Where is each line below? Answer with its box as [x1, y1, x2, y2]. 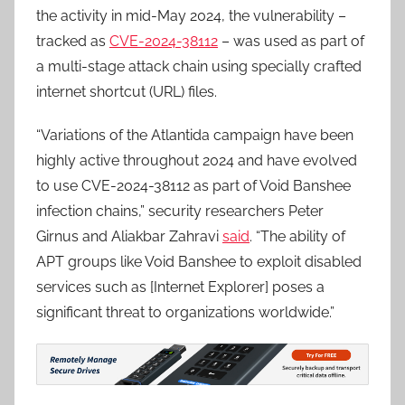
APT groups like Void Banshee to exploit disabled [36, 253, 362, 271]
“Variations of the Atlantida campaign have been [36, 127, 353, 145]
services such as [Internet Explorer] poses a [36, 278, 325, 297]
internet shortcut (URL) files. [36, 83, 217, 101]
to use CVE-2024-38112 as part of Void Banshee [36, 177, 351, 195]
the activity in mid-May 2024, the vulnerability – [36, 7, 346, 25]
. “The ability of [250, 228, 345, 246]
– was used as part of [218, 33, 364, 51]
